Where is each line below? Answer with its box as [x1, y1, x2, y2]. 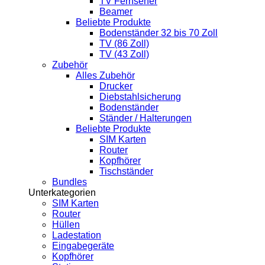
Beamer [99, 7, 132, 17]
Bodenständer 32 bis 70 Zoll [99, 28, 218, 38]
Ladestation [52, 230, 101, 241]
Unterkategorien [28, 188, 96, 198]
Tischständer [99, 166, 153, 177]
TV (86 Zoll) [99, 38, 149, 49]
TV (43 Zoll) [99, 49, 149, 60]
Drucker [99, 81, 132, 92]
